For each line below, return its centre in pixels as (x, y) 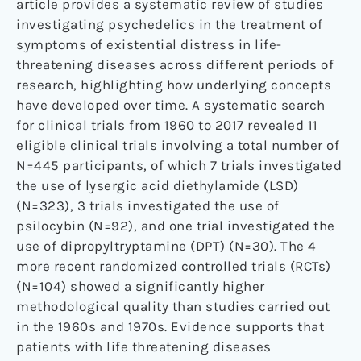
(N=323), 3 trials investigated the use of (148, 206)
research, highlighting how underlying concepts (174, 85)
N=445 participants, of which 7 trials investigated (179, 166)
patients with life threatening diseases (144, 347)
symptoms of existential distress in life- (149, 45)
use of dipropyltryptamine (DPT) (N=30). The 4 (166, 246)
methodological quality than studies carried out (173, 307)
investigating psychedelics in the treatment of (169, 25)
